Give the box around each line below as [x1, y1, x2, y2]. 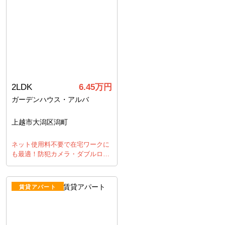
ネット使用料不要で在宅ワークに [12, 141, 109, 148]
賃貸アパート [19, 184, 56, 190]
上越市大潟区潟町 [12, 118, 68, 126]
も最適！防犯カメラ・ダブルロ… [12, 150, 109, 158]
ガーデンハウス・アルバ [12, 95, 89, 103]
